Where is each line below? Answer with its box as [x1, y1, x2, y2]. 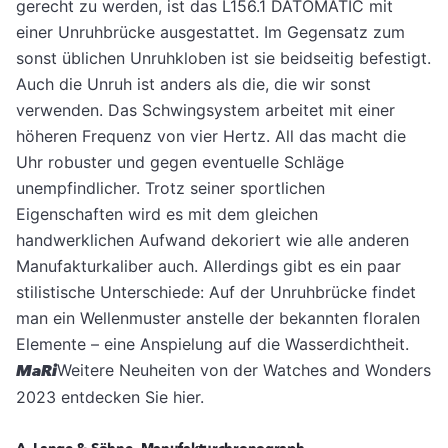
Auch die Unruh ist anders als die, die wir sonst [16, 74, 371, 95]
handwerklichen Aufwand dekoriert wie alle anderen [16, 230, 409, 251]
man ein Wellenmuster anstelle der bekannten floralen [16, 308, 420, 329]
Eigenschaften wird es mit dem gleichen [16, 204, 318, 225]
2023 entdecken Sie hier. [16, 387, 204, 408]
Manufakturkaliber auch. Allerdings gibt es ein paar [16, 256, 401, 277]
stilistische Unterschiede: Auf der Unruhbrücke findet [16, 282, 416, 303]
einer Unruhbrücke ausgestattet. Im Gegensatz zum [16, 22, 405, 43]
